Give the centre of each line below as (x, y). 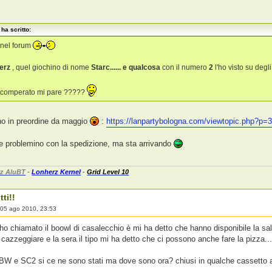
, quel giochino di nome (51, 67)
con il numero (185, 67)
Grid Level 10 (108, 172)
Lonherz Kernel (56, 172)
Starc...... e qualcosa (127, 67)
